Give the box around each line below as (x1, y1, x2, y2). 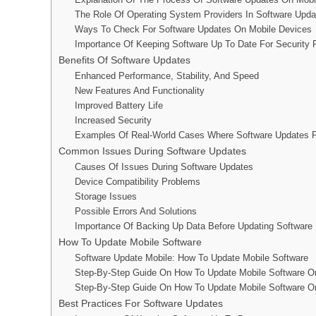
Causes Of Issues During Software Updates (74, 162, 253, 172)
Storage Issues (74, 191, 137, 202)
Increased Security (74, 115, 152, 126)
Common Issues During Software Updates (59, 145, 246, 157)
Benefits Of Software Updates (59, 54, 190, 66)
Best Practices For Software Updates (59, 298, 223, 309)
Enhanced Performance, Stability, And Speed (74, 71, 259, 81)
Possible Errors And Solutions (74, 206, 197, 217)
